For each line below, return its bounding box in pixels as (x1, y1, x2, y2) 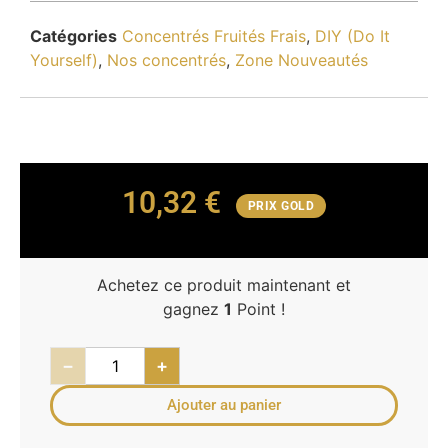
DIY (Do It (315, 26, 390, 47)
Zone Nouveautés (235, 50, 368, 71)
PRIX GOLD (247, 198, 315, 213)
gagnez (163, 298, 224, 319)
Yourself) (30, 50, 98, 71)
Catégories (30, 26, 117, 47)
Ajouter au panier (167, 395, 281, 414)
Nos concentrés (107, 50, 226, 71)
